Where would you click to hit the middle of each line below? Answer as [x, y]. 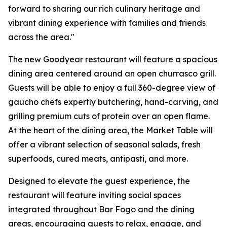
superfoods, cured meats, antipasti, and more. [98, 159]
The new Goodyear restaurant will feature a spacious [113, 59]
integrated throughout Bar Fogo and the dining [101, 209]
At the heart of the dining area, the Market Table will [110, 130]
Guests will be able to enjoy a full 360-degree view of [112, 88]
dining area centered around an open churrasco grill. [112, 73]
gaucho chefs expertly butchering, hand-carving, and [113, 102]
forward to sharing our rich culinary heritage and [104, 9]
